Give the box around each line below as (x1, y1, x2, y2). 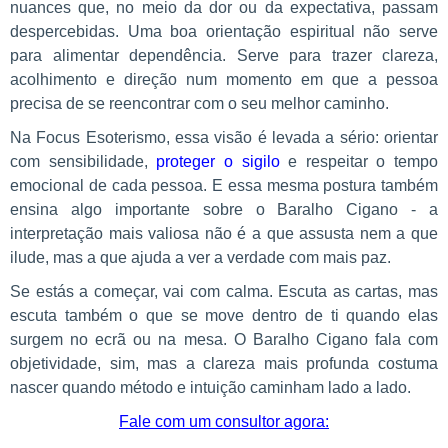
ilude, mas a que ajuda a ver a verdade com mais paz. (10, 249, 391, 267)
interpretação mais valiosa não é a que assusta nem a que (10, 225, 438, 243)
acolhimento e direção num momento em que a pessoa (10, 71, 438, 89)
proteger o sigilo (156, 153, 280, 171)
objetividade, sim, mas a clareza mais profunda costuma (10, 355, 438, 373)
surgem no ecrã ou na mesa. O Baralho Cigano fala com (10, 331, 438, 349)
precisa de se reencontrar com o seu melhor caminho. (10, 95, 389, 113)
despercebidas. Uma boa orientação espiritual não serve (10, 23, 438, 41)
